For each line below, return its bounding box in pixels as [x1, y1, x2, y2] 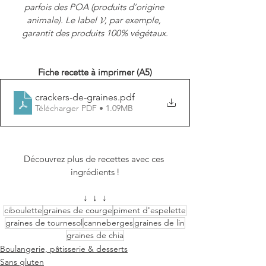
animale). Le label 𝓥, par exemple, [27, 14, 163, 26]
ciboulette [4, 204, 42, 216]
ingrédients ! [70, 166, 120, 178]
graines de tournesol [5, 217, 83, 228]
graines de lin [134, 217, 185, 228]
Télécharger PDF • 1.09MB [35, 103, 133, 114]
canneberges [84, 217, 133, 228]
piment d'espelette [113, 204, 186, 216]
